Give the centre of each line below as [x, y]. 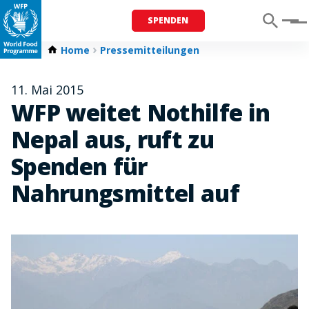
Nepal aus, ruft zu [113, 140]
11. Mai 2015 [47, 90]
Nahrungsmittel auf [126, 193]
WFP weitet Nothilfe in [141, 113]
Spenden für [79, 167]
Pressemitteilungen [150, 50]
